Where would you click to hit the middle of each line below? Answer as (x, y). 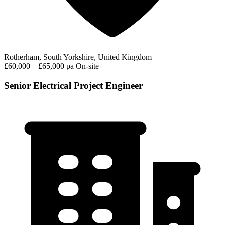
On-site (87, 66)
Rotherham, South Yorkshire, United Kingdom (78, 57)
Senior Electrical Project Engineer (73, 86)
